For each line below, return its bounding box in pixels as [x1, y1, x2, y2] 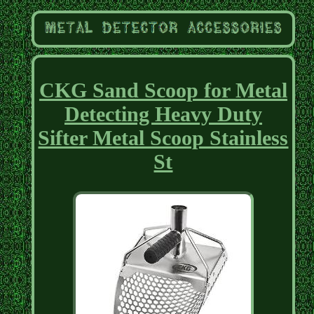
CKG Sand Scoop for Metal [39, 78, 287, 102]
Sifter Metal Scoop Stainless [38, 126, 289, 150]
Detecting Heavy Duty [64, 102, 262, 126]
